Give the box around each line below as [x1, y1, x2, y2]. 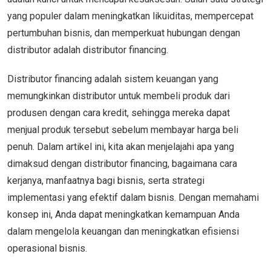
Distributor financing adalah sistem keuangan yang [7, 73, 218, 85]
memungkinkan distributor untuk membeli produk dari [7, 90, 230, 102]
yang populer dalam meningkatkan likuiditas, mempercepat [7, 10, 253, 22]
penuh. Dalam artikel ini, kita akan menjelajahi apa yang [7, 140, 234, 152]
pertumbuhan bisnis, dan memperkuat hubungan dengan [7, 27, 240, 39]
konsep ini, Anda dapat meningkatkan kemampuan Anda [7, 208, 240, 220]
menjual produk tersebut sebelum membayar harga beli [7, 123, 238, 135]
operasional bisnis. [7, 242, 87, 254]
